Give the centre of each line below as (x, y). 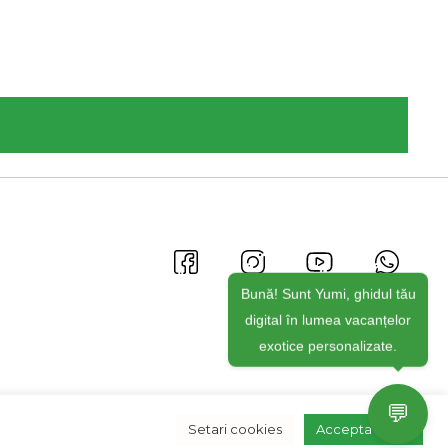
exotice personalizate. (328, 343)
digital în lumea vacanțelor (328, 317)
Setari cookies (235, 429)
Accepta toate (363, 429)
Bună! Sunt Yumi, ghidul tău (328, 291)
